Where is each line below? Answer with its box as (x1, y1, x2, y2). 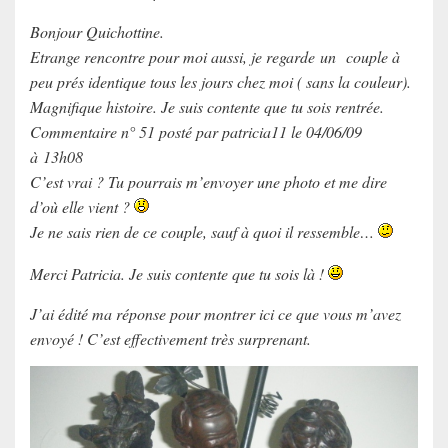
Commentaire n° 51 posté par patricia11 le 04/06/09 (30, 120, 362, 142)
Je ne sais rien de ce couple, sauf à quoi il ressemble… (30, 220, 378, 242)
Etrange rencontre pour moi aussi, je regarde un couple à (30, 45, 400, 67)
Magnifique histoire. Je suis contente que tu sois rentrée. (30, 95, 384, 117)
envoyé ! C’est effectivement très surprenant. (30, 327, 311, 349)
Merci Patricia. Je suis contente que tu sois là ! (30, 262, 328, 284)
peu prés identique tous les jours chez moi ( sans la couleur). (30, 70, 411, 92)
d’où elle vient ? (30, 195, 134, 217)
